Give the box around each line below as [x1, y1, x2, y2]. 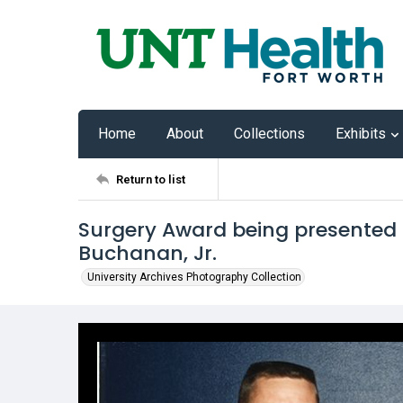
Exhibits [336, 125, 386, 142]
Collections [234, 125, 305, 142]
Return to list [116, 172, 185, 186]
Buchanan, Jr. [78, 239, 217, 267]
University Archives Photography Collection [87, 271, 301, 283]
